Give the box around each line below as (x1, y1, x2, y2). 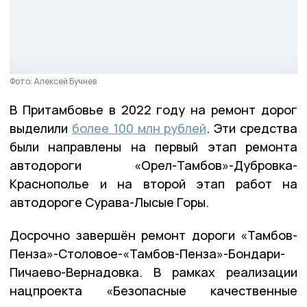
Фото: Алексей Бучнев (10, 75, 97, 88)
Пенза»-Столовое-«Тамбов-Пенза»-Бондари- (10, 245, 285, 262)
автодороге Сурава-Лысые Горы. (10, 194, 209, 211)
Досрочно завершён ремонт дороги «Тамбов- (10, 227, 297, 244)
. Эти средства (206, 120, 298, 137)
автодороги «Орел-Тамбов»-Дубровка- (10, 157, 297, 174)
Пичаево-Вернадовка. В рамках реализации (10, 264, 297, 281)
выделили (10, 120, 72, 137)
